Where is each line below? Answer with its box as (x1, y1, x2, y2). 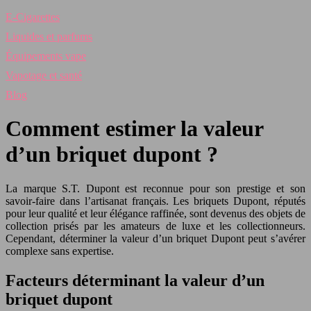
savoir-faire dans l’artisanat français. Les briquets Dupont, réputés (6, 194, 305, 207)
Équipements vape (6, 50, 86, 62)
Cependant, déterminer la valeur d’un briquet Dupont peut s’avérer (6, 232, 305, 244)
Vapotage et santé (6, 69, 82, 81)
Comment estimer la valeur (6, 116, 263, 142)
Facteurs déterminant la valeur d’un (6, 271, 264, 289)
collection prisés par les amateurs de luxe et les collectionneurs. (6, 219, 305, 232)
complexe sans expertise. (6, 244, 114, 257)
